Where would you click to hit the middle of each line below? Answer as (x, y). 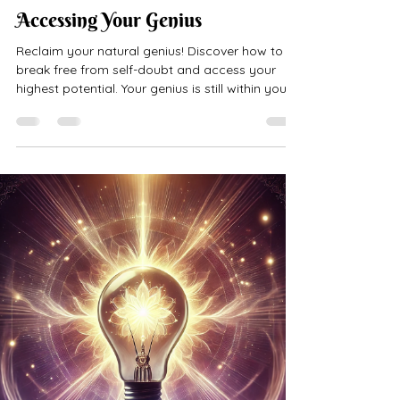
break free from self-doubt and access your (146, 194)
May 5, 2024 (83, 108)
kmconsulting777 (95, 93)
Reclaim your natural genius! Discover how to (150, 175)
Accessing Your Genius (109, 144)
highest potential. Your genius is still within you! (153, 213)
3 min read (156, 108)
